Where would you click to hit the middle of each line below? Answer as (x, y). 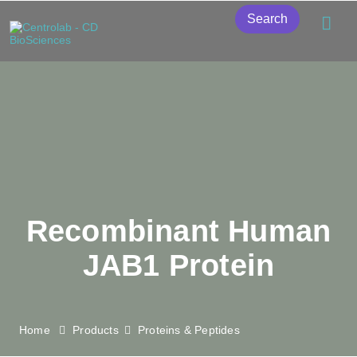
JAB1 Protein (178, 265)
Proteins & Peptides (189, 330)
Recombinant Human (178, 231)
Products (96, 330)
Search (267, 19)
